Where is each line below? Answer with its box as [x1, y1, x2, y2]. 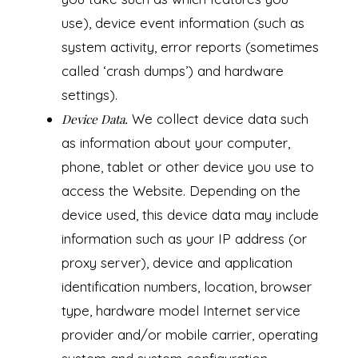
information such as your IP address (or [61, 230, 307, 248]
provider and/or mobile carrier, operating [61, 326, 318, 344]
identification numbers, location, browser [61, 278, 312, 296]
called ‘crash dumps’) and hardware [61, 62, 284, 80]
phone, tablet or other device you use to [61, 158, 314, 176]
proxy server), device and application [61, 254, 292, 272]
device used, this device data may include [61, 206, 319, 224]
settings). [61, 86, 117, 104]
